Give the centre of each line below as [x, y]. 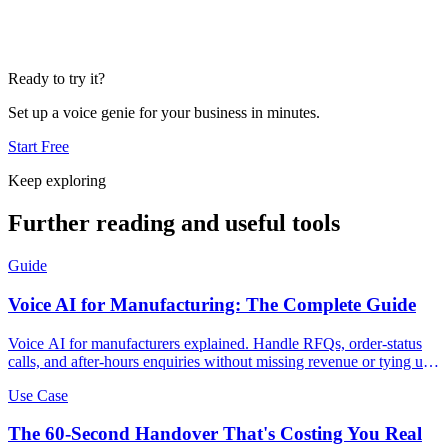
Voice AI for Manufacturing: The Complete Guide [212, 304]
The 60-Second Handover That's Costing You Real [215, 434]
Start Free [38, 147]
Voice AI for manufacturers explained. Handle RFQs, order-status [215, 343]
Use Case [38, 395]
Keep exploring [57, 181]
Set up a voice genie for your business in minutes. [164, 113]
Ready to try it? [56, 79]
